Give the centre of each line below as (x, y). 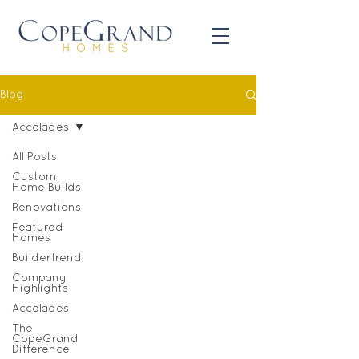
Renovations (46, 208)
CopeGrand (45, 339)
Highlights (40, 289)
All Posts (34, 157)
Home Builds (46, 188)
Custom (34, 177)
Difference (41, 350)
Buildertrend (47, 258)
